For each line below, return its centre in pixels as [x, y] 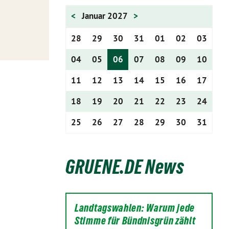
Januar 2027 [106, 16]
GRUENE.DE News [125, 167]
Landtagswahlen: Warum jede [135, 208]
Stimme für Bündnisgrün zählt [135, 221]
